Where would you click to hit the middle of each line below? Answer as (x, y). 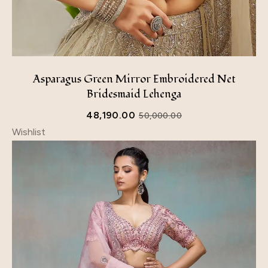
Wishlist (29, 132)
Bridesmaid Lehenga (134, 94)
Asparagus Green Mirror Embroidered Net (134, 79)
